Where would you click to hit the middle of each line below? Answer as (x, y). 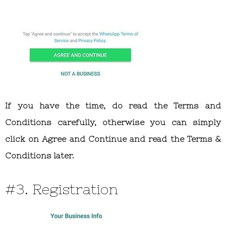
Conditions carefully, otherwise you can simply (113, 122)
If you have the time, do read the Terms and (113, 106)
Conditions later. (40, 156)
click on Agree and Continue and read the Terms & (113, 139)
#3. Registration (62, 189)
